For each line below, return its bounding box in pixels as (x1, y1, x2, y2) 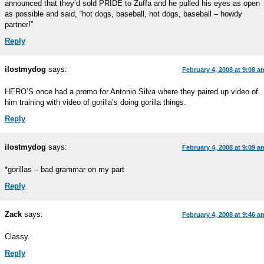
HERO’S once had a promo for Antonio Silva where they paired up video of (4, 87, 258, 96)
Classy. (4, 232, 30, 241)
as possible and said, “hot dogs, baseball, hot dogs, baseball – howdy (4, 9, 242, 18)
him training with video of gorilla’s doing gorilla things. (4, 98, 186, 107)
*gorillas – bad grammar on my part (4, 165, 124, 174)
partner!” (4, 20, 33, 29)
